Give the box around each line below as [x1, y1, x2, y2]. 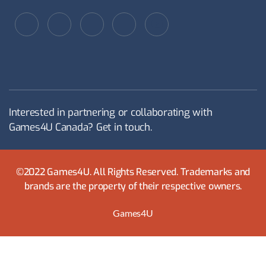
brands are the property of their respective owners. [24, 179, 242, 192]
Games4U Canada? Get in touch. [9, 120, 152, 134]
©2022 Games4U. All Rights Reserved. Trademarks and [15, 165, 251, 178]
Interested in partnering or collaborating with [9, 105, 213, 119]
